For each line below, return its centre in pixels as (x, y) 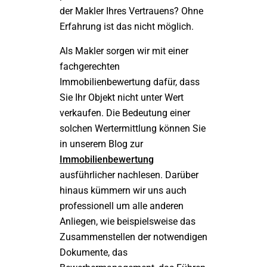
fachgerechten (90, 66)
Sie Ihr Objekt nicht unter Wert (122, 97)
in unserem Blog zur (101, 144)
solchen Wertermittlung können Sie (133, 128)
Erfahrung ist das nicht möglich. (127, 27)
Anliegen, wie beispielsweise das (128, 221)
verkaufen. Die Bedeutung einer (125, 113)
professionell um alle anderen (122, 206)
